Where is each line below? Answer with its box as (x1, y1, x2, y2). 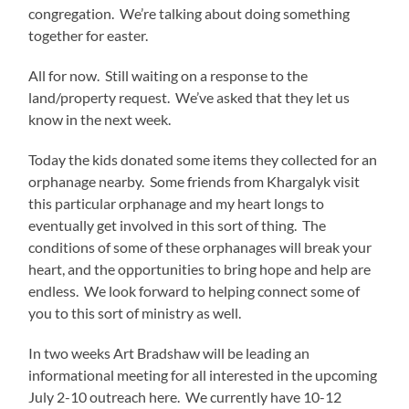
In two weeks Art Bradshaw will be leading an (28, 343, 310, 362)
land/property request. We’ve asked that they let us (28, 88, 351, 106)
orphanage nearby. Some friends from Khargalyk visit (28, 172, 361, 190)
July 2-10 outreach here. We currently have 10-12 (28, 387, 342, 405)
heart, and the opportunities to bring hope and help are (28, 259, 372, 278)
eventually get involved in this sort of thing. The (28, 215, 327, 234)
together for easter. (28, 26, 149, 44)
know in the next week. (28, 110, 172, 128)
